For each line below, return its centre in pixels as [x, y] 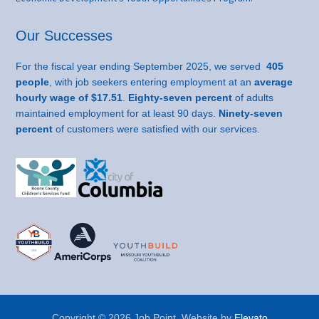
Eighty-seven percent [181, 98]
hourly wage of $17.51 [69, 98]
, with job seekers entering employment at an [151, 82]
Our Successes [64, 36]
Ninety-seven [251, 114]
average [272, 82]
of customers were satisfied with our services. [157, 129]
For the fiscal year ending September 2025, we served [140, 67]
